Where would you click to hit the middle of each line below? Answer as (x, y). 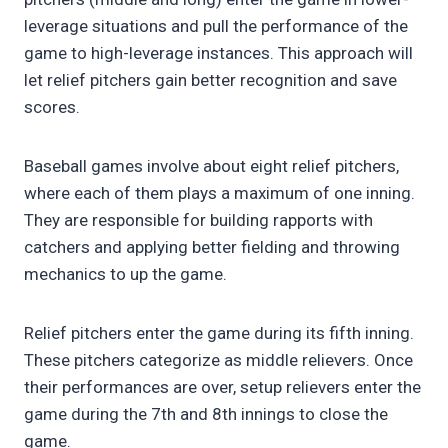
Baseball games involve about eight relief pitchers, (211, 166)
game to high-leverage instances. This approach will (218, 53)
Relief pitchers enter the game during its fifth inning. (219, 333)
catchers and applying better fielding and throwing (212, 247)
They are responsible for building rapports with (198, 220)
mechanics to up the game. (127, 274)
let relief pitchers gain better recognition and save (210, 80)
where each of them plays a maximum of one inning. (219, 193)
